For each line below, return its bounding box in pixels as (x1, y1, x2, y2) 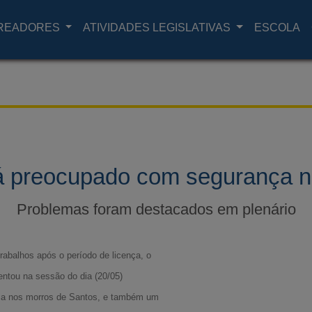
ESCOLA (253, 22, 300, 33)
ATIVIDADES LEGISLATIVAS (83, 22, 234, 33)
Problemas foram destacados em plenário (16, 201, 296, 218)
